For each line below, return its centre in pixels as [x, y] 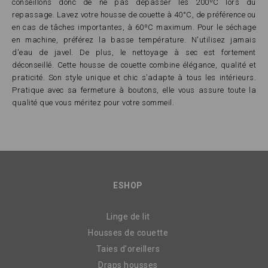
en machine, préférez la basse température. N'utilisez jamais [134, 40]
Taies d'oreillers [128, 249]
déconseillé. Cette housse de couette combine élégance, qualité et [134, 65]
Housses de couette [128, 233]
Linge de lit [128, 217]
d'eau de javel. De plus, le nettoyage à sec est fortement [134, 53]
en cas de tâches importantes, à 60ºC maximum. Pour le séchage [134, 28]
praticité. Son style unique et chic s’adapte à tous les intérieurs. [134, 78]
